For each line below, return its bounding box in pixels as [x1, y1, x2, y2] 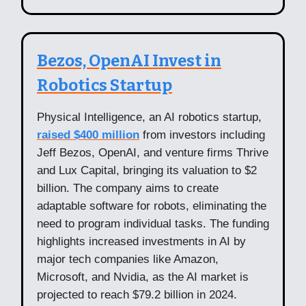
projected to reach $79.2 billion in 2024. [37, 288, 240, 301]
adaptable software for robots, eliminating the [37, 199, 266, 212]
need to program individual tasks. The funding [37, 217, 269, 230]
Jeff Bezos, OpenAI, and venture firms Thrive [37, 145, 268, 159]
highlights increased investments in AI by [37, 234, 246, 248]
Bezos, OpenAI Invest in [37, 51, 221, 70]
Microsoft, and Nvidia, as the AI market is [37, 270, 249, 283]
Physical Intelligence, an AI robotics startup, [37, 110, 262, 124]
